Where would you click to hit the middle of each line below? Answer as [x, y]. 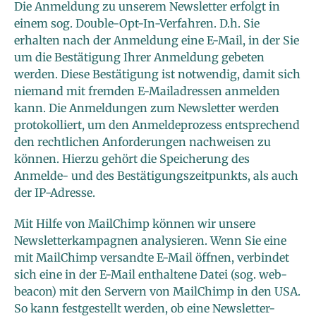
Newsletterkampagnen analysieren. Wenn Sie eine [150, 241]
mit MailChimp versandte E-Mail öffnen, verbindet [152, 258]
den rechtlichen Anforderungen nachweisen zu [142, 142]
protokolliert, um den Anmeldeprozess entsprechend [157, 125]
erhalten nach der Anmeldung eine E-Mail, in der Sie [157, 41]
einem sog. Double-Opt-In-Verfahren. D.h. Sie [137, 24]
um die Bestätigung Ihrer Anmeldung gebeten [139, 57]
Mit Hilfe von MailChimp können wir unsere [135, 224]
